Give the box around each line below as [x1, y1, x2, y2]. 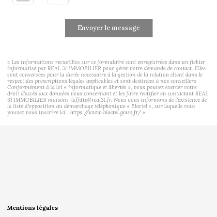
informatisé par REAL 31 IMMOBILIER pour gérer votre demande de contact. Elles [7, 64, 206, 72]
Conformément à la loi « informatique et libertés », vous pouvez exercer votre [7, 83, 197, 91]
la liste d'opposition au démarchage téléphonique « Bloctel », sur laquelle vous [7, 102, 196, 109]
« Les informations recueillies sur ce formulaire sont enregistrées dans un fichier [7, 58, 205, 65]
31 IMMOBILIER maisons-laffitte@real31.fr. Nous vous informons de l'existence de [7, 96, 207, 103]
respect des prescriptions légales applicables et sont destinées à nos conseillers [7, 77, 196, 84]
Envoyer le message [77, 23, 140, 32]
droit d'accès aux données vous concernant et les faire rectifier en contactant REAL [7, 90, 208, 97]
